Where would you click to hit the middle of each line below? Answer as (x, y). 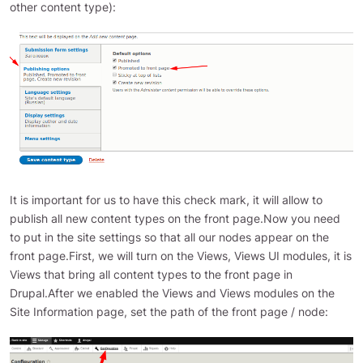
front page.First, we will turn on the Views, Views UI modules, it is (181, 255)
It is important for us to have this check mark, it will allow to (166, 199)
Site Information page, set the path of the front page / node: (169, 311)
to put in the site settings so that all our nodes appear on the (169, 237)
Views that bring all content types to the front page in (151, 274)
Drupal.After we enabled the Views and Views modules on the (172, 293)
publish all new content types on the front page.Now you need (175, 218)
